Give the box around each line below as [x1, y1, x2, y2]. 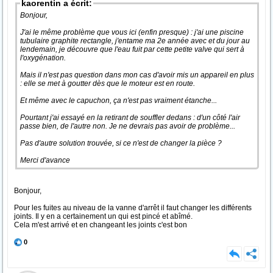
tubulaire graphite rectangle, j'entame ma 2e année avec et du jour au [20, 37, 250, 45]
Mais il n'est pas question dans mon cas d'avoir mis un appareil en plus [20, 71, 254, 79]
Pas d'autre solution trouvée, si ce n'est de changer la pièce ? [20, 139, 224, 147]
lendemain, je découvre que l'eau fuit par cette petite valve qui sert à [20, 45, 244, 54]
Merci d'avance [20, 156, 70, 165]
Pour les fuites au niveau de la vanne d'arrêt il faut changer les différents [14, 204, 252, 212]
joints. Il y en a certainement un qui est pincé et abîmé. [14, 212, 193, 221]
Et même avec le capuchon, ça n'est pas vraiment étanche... [20, 96, 219, 105]
